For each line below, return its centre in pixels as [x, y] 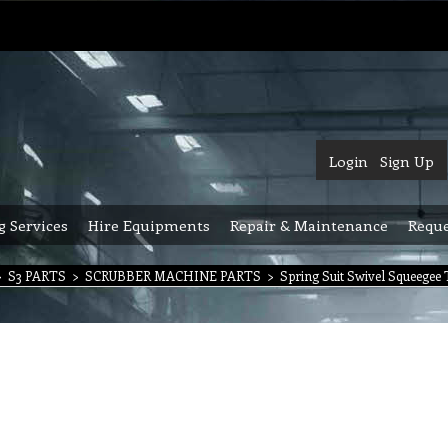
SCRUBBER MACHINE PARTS [173, 275]
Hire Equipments [149, 225]
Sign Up [407, 161]
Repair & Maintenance [309, 225]
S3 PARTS [37, 275]
